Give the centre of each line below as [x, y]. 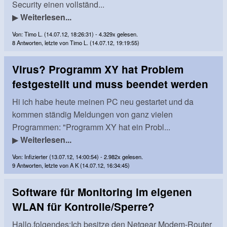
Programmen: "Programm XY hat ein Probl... [91, 127]
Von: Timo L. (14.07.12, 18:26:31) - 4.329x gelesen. [75, 34]
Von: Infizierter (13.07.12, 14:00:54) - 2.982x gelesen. [78, 156]
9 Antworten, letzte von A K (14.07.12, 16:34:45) [71, 165]
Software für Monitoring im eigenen [102, 192]
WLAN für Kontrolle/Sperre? [83, 206]
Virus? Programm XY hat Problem [98, 69]
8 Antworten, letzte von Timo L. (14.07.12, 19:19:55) [76, 42]
